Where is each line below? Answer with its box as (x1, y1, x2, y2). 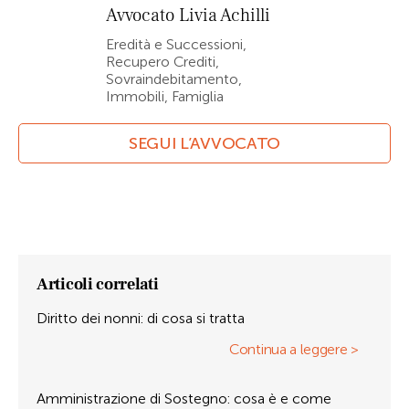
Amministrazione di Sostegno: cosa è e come (37, 390, 331, 407)
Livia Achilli (179, 4, 270, 27)
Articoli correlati (37, 274, 159, 295)
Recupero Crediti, (106, 53, 219, 70)
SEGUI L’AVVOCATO (128, 133, 281, 153)
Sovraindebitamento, (106, 70, 242, 88)
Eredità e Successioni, (106, 36, 246, 53)
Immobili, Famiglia (106, 88, 224, 105)
